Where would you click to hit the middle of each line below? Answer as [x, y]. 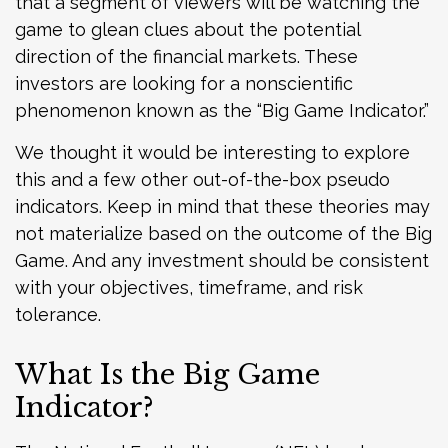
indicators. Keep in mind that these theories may [222, 207]
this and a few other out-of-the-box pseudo [202, 180]
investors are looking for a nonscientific [184, 84]
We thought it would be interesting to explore [212, 153]
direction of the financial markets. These [186, 57]
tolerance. [58, 315]
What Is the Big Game [167, 375]
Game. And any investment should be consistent [222, 261]
